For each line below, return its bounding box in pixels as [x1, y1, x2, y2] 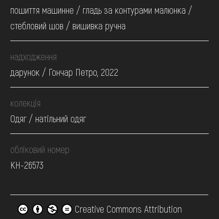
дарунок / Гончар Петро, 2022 [10, 66, 119, 78]
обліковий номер [10, 143, 70, 155]
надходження [10, 50, 57, 63]
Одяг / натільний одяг [10, 112, 87, 125]
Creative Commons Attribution [72, 203, 182, 215]
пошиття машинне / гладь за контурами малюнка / [10, 4, 193, 16]
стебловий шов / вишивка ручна [10, 20, 126, 32]
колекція [10, 97, 41, 109]
